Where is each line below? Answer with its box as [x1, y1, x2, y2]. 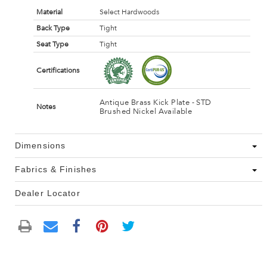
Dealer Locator [15, 188, 80, 198]
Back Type [36, 24, 70, 33]
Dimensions [15, 141, 66, 151]
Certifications [36, 66, 79, 75]
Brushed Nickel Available [99, 106, 193, 116]
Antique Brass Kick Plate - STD [99, 97, 212, 107]
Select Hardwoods [99, 8, 159, 17]
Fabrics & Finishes [15, 164, 97, 175]
